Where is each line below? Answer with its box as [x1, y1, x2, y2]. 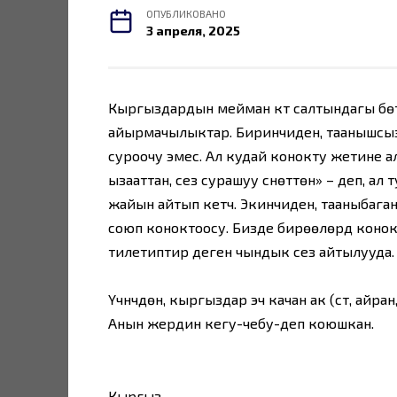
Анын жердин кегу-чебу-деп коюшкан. [108, 315, 374, 332]
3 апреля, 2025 [146, 22, 241, 38]
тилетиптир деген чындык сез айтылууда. [108, 242, 394, 260]
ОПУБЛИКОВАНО [146, 6, 227, 19]
